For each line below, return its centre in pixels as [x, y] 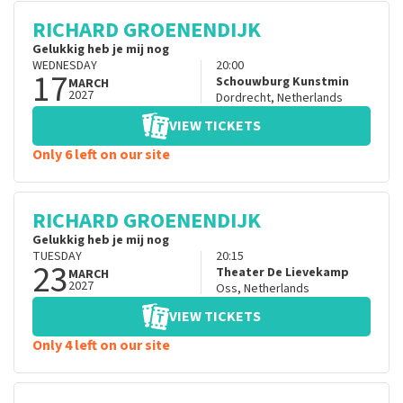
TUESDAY [57, 257]
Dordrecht [243, 99]
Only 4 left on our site [101, 346]
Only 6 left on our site [101, 155]
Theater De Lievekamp [282, 273]
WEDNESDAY [65, 66]
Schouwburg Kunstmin [282, 82]
